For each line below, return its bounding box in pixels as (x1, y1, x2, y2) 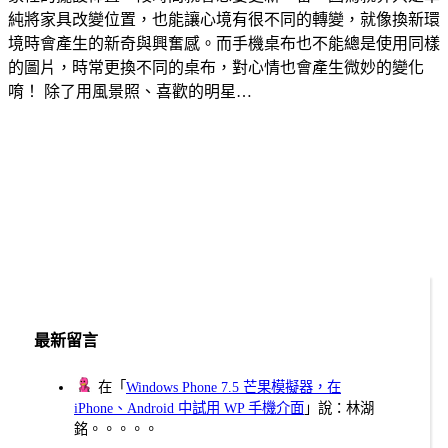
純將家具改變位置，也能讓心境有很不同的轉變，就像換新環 (8, 10, 440, 28)
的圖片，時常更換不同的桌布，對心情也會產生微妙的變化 (8, 58, 424, 76)
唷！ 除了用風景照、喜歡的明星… (8, 82, 252, 100)
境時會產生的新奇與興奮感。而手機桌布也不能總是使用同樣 (8, 34, 440, 52)
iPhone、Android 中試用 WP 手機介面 (74, 400, 304, 417)
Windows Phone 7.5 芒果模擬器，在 (126, 379, 341, 396)
